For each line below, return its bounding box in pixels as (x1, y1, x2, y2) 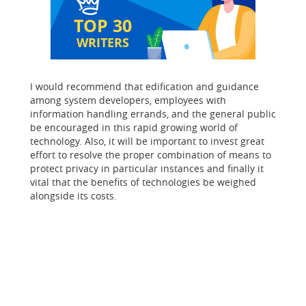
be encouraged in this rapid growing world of (30, 121, 238, 134)
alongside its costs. (30, 189, 117, 202)
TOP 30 (74, 14, 132, 37)
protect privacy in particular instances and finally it (30, 162, 264, 175)
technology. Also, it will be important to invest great (30, 135, 264, 148)
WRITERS (76, 34, 129, 51)
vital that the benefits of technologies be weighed (30, 176, 256, 189)
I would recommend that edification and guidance (30, 80, 259, 93)
